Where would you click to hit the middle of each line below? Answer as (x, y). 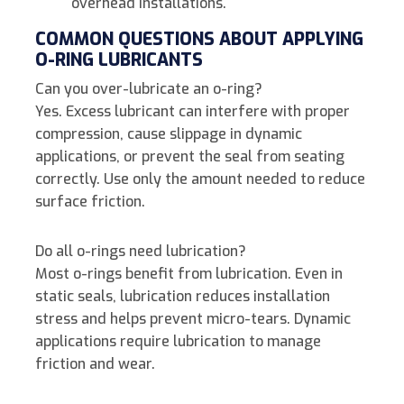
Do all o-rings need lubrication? (141, 252)
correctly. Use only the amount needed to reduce (200, 179)
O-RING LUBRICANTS (119, 60)
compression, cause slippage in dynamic (169, 134)
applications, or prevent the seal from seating (190, 157)
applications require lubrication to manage (178, 342)
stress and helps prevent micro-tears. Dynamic (193, 319)
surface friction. (90, 202)
